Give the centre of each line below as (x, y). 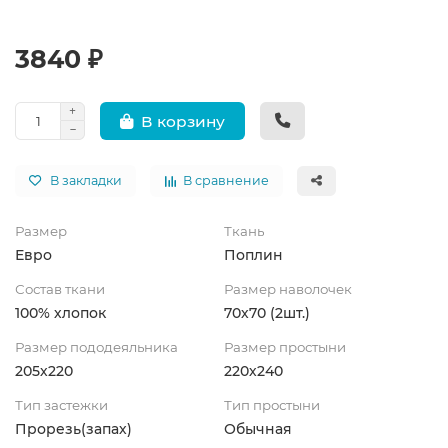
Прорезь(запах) (73, 429)
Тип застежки (61, 405)
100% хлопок (60, 313)
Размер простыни (285, 347)
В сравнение (226, 180)
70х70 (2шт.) (267, 313)
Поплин (253, 255)
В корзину (183, 121)
